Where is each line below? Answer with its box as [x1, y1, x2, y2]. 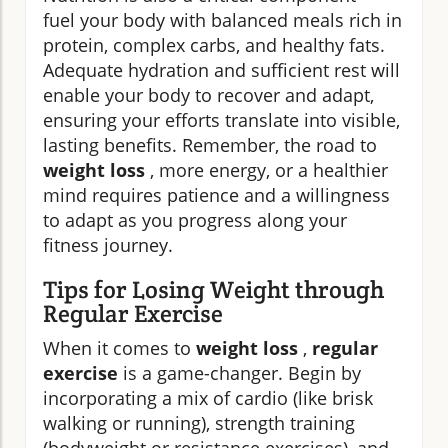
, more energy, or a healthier [145, 157, 388, 182]
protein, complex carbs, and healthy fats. [43, 32, 385, 57]
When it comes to [43, 335, 196, 360]
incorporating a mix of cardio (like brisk [43, 385, 373, 410]
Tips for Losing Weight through [43, 273, 384, 305]
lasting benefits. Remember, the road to [43, 132, 377, 157]
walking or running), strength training [43, 410, 355, 435]
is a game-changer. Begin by [118, 360, 361, 385]
